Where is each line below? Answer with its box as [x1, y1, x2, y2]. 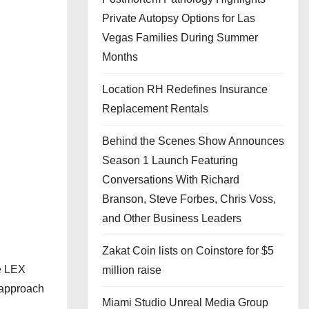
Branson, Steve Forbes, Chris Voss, [102, 193, 276, 205]
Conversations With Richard [102, 174, 239, 186]
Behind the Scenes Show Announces [102, 135, 284, 147]
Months [102, 51, 138, 63]
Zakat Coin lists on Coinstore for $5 [102, 245, 274, 257]
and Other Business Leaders [102, 212, 241, 224]
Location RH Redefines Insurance [102, 83, 268, 95]
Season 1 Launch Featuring [102, 154, 238, 166]
